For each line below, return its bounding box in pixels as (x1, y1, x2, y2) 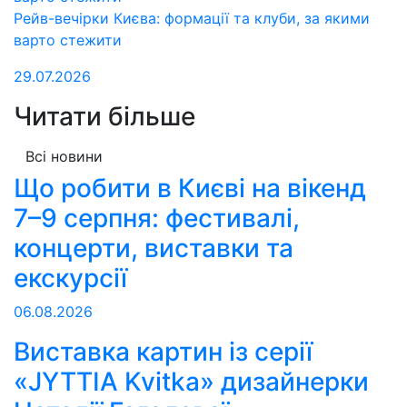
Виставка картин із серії (14, 335, 313, 367)
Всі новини (25, 146, 103, 165)
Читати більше (14, 100, 195, 132)
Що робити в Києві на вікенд (14, 172, 366, 203)
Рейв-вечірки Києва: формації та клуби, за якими (14, 8, 370, 27)
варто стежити (14, 30, 122, 49)
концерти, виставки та (14, 232, 293, 263)
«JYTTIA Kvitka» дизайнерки (14, 365, 369, 397)
